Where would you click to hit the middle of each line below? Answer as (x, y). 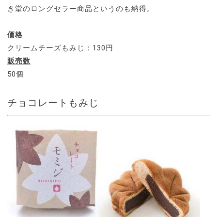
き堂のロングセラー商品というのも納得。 (81, 8)
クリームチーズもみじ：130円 (60, 48)
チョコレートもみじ (53, 102)
